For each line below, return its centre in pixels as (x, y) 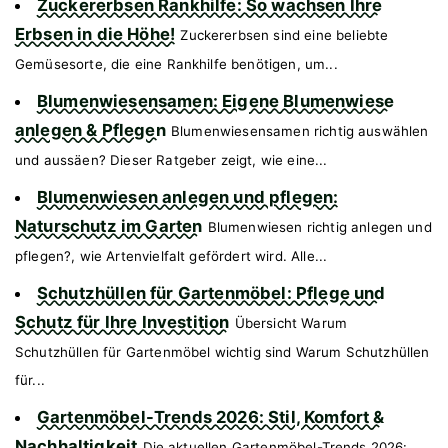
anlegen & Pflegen (90, 129)
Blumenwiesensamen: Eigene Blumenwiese (216, 100)
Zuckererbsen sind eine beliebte (284, 34)
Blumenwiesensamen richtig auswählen (300, 130)
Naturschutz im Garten (109, 225)
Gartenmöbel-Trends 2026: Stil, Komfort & (211, 416)
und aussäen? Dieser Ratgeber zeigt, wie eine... (171, 159)
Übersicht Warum (291, 322)
